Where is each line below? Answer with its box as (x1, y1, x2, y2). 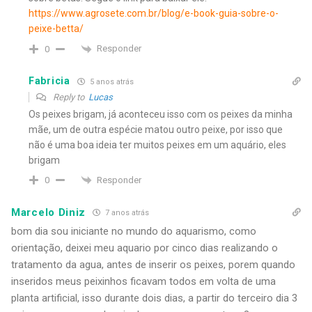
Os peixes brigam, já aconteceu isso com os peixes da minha (29, 108, 292, 120)
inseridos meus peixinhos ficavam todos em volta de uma (11, 275, 276, 288)
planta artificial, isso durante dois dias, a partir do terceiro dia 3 (11, 292, 297, 305)
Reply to (51, 91, 88, 102)
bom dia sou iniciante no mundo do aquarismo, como (11, 225, 256, 238)
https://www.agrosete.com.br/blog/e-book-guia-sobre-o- (29, 7, 279, 19)
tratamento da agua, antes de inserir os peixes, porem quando (11, 258, 295, 272)
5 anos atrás (87, 77, 134, 86)
